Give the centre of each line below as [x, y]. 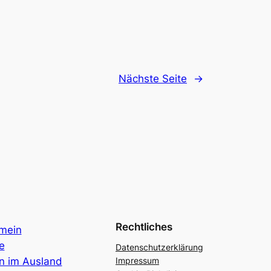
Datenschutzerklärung [159, 247]
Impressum [137, 261]
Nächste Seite [153, 78]
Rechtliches [144, 227]
